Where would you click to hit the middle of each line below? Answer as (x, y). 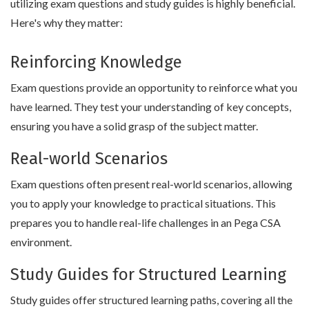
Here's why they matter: (67, 22)
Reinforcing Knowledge (96, 62)
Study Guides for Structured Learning (148, 274)
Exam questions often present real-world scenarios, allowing (151, 183)
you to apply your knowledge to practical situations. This (143, 203)
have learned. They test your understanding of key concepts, (151, 106)
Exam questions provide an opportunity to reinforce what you (154, 87)
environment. (41, 241)
